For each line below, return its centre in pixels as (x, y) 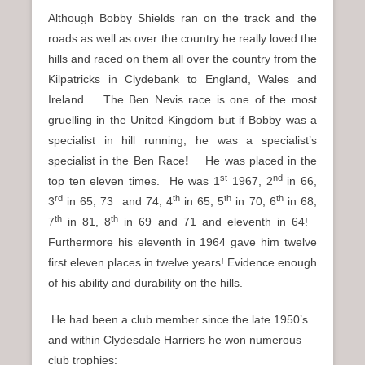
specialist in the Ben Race (117, 161)
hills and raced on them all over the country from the (182, 59)
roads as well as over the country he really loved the (182, 39)
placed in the (283, 161)
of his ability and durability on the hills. (145, 283)
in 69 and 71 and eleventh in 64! (218, 222)
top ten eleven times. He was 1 (134, 181)
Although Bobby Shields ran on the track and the (182, 18)
